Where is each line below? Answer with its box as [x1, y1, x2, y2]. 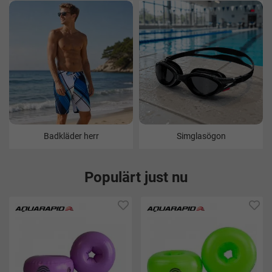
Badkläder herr [43, 131, 99, 142]
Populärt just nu [84, 169, 188, 186]
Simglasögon [176, 131, 226, 142]
